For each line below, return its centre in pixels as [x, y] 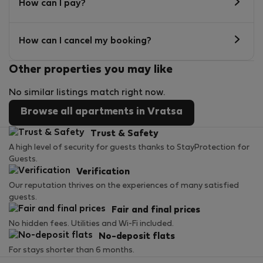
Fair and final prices [156, 210]
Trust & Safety [124, 134]
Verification [103, 172]
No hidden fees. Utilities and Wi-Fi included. [91, 224]
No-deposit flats [137, 236]
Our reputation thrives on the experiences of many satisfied [124, 186]
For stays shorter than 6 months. [72, 250]
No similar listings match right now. [87, 92]
